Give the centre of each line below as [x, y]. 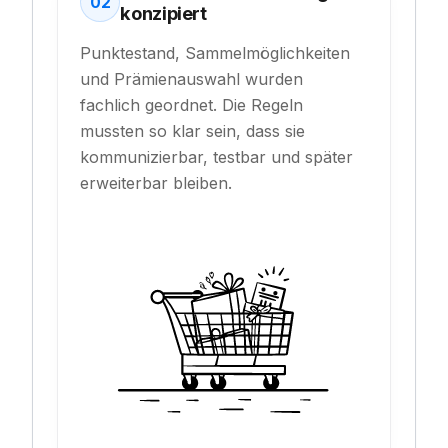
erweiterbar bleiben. [156, 183]
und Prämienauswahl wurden [192, 79]
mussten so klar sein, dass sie [193, 131]
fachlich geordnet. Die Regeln [192, 105]
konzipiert [163, 13]
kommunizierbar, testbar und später [217, 157]
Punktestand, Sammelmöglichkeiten [215, 53]
